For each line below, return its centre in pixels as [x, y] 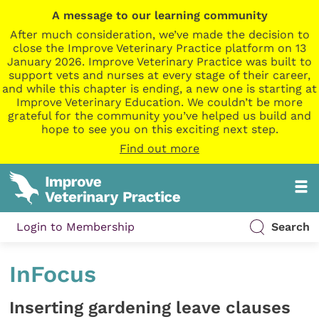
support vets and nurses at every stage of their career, [159, 75]
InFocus [53, 274]
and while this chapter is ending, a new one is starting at [159, 89]
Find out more [159, 148]
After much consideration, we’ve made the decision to [159, 35]
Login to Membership [76, 227]
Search [290, 227]
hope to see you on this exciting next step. [159, 129]
